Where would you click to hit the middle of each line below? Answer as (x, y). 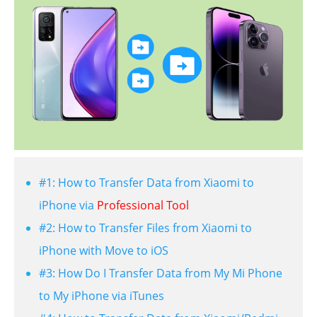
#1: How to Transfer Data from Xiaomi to (146, 183)
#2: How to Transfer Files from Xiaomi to (145, 228)
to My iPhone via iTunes (102, 296)
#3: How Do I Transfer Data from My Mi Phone (161, 273)
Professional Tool (143, 206)
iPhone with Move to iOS (104, 251)
